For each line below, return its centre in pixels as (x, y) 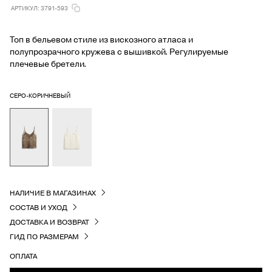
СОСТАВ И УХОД (39, 207)
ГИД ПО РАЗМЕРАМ (44, 236)
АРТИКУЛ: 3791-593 (39, 8)
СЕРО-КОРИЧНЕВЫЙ (40, 95)
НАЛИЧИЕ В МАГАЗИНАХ (53, 193)
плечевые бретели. (48, 63)
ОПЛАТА (23, 256)
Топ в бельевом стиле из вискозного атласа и (101, 39)
